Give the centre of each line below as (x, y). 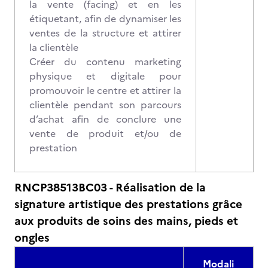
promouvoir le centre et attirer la (105, 90)
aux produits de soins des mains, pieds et (126, 221)
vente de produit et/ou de (105, 133)
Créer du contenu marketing (105, 62)
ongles (32, 238)
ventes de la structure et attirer (105, 33)
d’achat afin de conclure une (105, 119)
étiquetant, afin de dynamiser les (105, 19)
